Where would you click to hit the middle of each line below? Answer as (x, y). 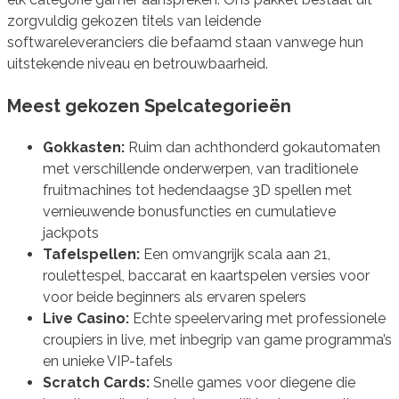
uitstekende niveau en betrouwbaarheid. (138, 63)
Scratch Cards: (96, 382)
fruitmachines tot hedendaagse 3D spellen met (197, 190)
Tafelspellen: (91, 254)
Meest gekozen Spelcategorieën (149, 106)
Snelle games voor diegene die (252, 382)
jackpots (71, 232)
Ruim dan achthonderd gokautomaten (252, 147)
